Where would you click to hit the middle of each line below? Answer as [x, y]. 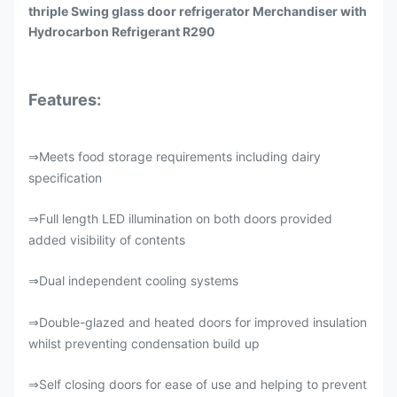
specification [65, 178]
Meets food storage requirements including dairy [180, 156]
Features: [65, 100]
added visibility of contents [107, 240]
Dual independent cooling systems [139, 280]
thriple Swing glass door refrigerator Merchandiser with [198, 11]
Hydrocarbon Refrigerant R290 [122, 31]
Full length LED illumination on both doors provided [186, 218]
